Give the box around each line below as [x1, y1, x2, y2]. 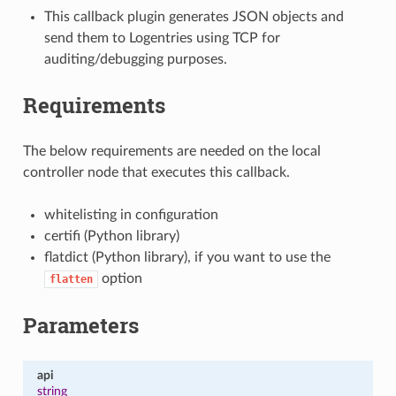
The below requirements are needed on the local [22, 143, 321, 158]
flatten [49, 272, 93, 286]
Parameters [22, 310, 139, 339]
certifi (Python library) [43, 228, 179, 243]
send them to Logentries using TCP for [43, 30, 280, 45]
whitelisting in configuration [43, 207, 218, 222]
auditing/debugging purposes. [43, 51, 227, 66]
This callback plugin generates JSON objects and [43, 9, 344, 24]
